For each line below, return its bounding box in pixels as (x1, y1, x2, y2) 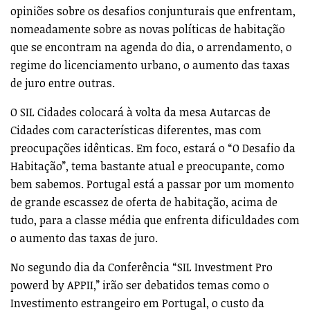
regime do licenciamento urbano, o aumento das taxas (10, 57, 290, 73)
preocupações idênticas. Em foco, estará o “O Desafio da (10, 140, 295, 156)
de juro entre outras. (10, 75, 115, 91)
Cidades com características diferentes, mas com (10, 122, 262, 138)
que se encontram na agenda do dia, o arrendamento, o (10, 39, 292, 55)
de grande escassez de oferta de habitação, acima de (10, 194, 277, 210)
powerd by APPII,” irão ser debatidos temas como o (10, 277, 269, 293)
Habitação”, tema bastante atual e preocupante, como (10, 158, 284, 174)
